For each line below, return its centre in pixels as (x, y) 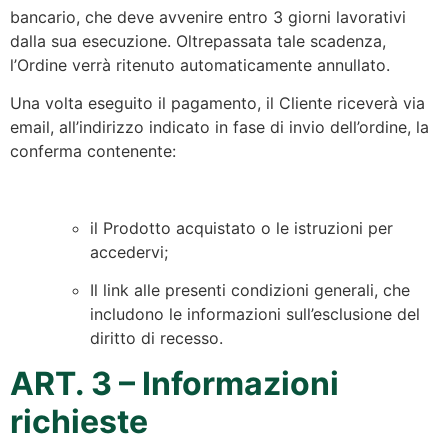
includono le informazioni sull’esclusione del (255, 314)
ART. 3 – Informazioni (174, 383)
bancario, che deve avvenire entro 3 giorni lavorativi (208, 16)
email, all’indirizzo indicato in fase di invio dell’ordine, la (219, 127)
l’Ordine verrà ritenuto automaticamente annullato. (200, 64)
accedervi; (129, 251)
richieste (79, 421)
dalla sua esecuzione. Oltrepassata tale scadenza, (198, 40)
